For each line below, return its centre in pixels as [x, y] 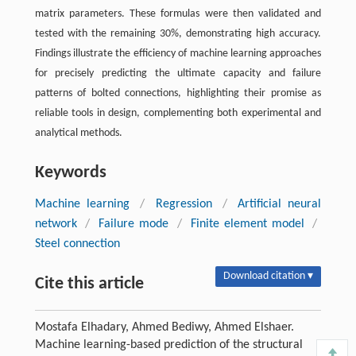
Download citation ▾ [269, 276]
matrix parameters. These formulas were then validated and [178, 14]
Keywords [70, 172]
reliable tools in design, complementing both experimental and [178, 113]
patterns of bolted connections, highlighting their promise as [178, 93]
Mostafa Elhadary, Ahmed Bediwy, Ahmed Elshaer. [164, 327]
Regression [184, 204]
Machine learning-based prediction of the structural [168, 344]
